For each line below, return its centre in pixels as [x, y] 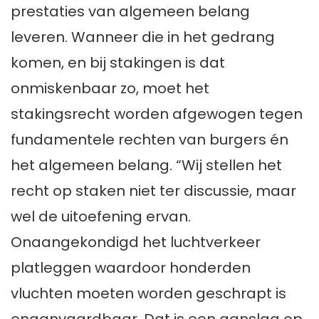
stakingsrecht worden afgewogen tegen [157, 114]
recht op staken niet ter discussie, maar [153, 190]
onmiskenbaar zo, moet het [110, 88]
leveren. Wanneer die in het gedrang [143, 37]
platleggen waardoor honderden [131, 267]
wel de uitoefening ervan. [101, 216]
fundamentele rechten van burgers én [150, 139]
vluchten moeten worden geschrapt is [148, 293]
